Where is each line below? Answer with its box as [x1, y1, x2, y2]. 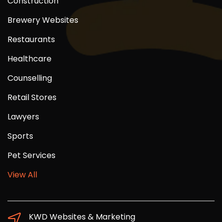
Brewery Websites [7, 14, 78, 26]
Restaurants [7, 34, 55, 46]
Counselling [7, 72, 52, 84]
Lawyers [7, 111, 39, 123]
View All [7, 169, 37, 181]
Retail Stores [7, 92, 56, 104]
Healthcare [7, 53, 52, 65]
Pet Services [7, 150, 55, 162]
